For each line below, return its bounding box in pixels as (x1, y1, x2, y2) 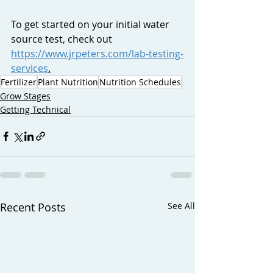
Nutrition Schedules (99, 76, 181, 88)
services (11, 61, 48, 75)
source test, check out (11, 32, 115, 46)
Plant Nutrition (38, 76, 98, 88)
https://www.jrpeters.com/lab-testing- (11, 46, 183, 60)
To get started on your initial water (11, 17, 172, 31)
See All (168, 199, 195, 211)
